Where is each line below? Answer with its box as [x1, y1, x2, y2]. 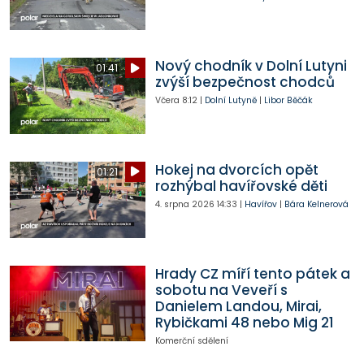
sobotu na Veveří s [154, 279, 288, 300]
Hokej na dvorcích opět [154, 159, 318, 180]
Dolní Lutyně [204, 94, 257, 107]
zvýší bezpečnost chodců [154, 72, 335, 93]
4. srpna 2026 [154, 197, 214, 210]
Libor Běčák [263, 94, 313, 107]
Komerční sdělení [154, 334, 228, 347]
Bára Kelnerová [284, 197, 349, 210]
